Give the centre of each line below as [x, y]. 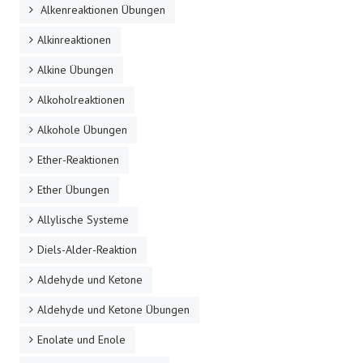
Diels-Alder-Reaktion [87, 249]
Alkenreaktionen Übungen [101, 9]
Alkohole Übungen [82, 129]
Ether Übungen [73, 189]
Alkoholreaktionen [81, 99]
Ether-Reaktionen [78, 159]
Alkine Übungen [75, 69]
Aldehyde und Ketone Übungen [113, 309]
